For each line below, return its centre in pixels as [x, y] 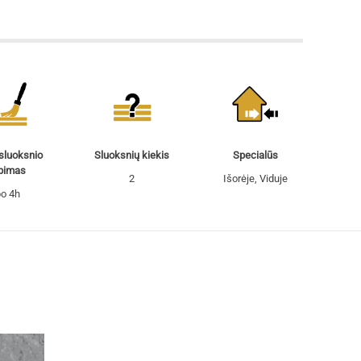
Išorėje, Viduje [255, 178]
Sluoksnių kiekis [131, 155]
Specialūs [255, 155]
